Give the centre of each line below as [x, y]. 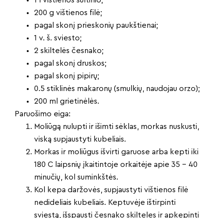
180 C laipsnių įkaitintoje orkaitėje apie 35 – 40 [116, 165]
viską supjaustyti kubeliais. [80, 139]
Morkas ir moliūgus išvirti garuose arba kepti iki [116, 152]
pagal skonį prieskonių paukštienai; [96, 26]
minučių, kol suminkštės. [76, 177]
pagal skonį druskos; [70, 64]
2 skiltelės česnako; [69, 51]
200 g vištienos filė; [68, 13]
